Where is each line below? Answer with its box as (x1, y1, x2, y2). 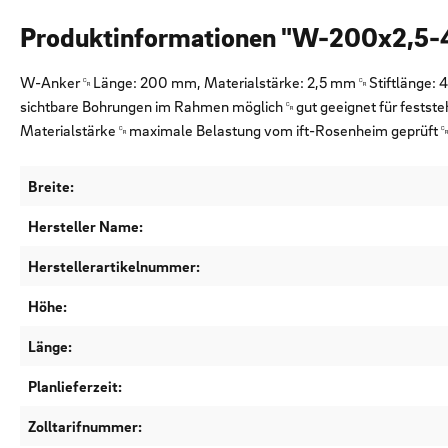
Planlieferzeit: (28, 376, 122, 397)
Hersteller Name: (28, 216, 143, 237)
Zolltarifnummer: (28, 416, 142, 437)
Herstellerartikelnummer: (28, 256, 200, 277)
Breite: (28, 176, 74, 197)
